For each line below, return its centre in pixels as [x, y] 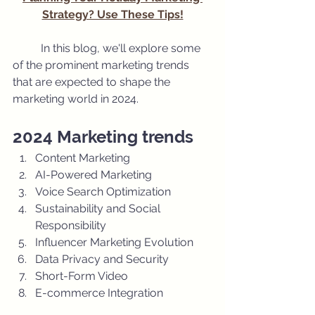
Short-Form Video [82, 276]
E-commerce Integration [99, 293]
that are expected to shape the [93, 82]
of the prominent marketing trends [102, 65]
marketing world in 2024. [76, 99]
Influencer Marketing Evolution [114, 242]
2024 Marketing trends [103, 137]
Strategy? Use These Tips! [112, 14]
